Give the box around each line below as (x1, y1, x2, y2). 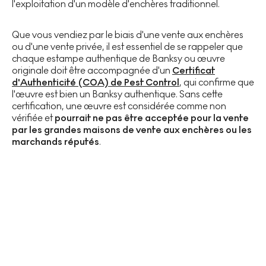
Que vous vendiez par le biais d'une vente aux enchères (12, 28, 243, 40)
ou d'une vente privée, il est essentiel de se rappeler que (12, 40, 243, 52)
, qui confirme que (179, 76, 254, 88)
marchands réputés (12, 135, 99, 147)
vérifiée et (12, 112, 55, 123)
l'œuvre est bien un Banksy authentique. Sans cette (12, 88, 223, 100)
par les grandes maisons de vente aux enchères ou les (12, 123, 252, 135)
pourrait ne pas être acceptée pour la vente (55, 112, 249, 123)
